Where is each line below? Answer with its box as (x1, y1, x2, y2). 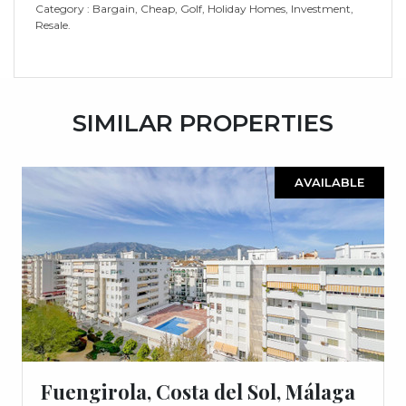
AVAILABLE (295, 174, 364, 189)
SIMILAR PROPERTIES (72, 108, 333, 138)
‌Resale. (35, 17, 71, 32)
